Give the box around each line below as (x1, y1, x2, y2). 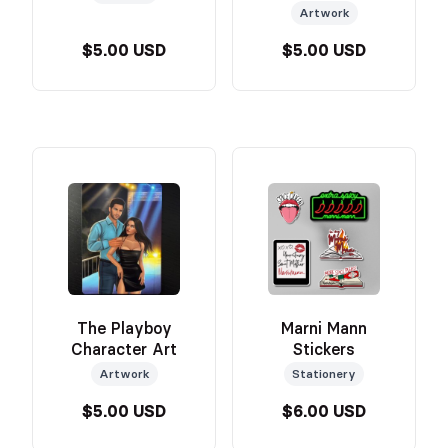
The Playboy (76, 318, 172, 338)
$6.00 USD (282, 401, 366, 421)
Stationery (292, 365, 356, 381)
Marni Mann (281, 318, 367, 338)
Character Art (71, 339, 177, 359)
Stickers (293, 339, 355, 359)
